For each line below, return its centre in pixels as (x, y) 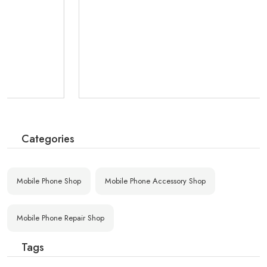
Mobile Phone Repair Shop (60, 218)
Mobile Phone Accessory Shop (155, 181)
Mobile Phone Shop (49, 181)
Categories (48, 139)
